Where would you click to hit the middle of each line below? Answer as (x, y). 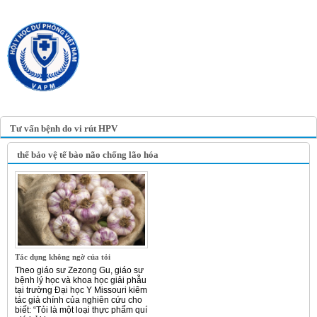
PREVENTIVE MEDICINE (173, 86)
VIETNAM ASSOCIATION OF (174, 76)
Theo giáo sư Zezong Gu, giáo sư (79, 271)
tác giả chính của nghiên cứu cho (79, 300)
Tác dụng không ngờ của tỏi (63, 257)
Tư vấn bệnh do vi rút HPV (64, 128)
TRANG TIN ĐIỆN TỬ (173, 25)
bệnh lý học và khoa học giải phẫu (81, 281)
